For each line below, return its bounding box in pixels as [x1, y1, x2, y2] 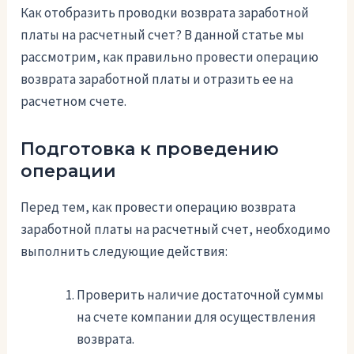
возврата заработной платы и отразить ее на [21, 70, 294, 88]
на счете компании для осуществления [77, 308, 317, 326]
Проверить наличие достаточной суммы [77, 286, 325, 304]
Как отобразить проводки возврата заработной [21, 4, 310, 22]
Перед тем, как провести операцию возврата [21, 198, 296, 216]
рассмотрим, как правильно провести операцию [21, 48, 319, 66]
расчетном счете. [21, 92, 127, 111]
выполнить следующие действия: [21, 242, 228, 260]
